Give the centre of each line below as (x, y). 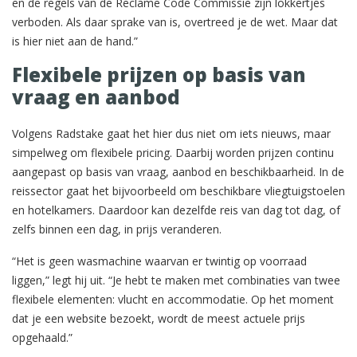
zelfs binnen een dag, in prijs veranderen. (117, 229)
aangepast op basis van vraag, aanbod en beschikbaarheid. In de (178, 171)
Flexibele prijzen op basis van (159, 74)
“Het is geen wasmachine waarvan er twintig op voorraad (159, 261)
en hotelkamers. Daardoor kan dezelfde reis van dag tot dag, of (176, 210)
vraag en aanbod (96, 96)
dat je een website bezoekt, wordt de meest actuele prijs (159, 318)
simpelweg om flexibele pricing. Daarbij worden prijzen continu (173, 152)
